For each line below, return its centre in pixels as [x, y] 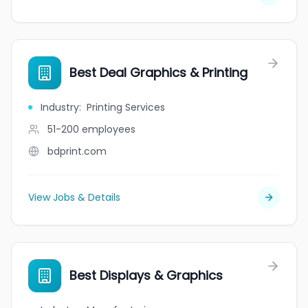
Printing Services [126, 107]
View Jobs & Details [74, 197]
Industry [60, 107]
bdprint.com [77, 151]
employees [109, 129]
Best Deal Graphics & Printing [158, 73]
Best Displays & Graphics [146, 275]
